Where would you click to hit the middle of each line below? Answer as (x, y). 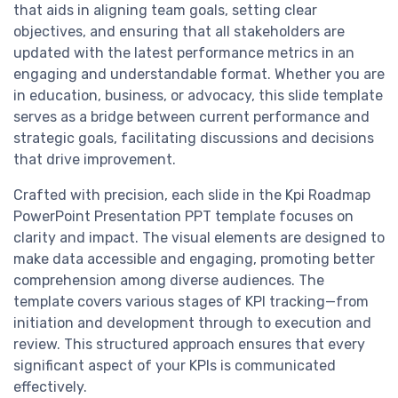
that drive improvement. (95, 160)
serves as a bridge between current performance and (191, 117)
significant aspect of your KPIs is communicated (175, 366)
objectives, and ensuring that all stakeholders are (179, 32)
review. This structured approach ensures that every (189, 345)
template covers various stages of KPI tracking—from (191, 302)
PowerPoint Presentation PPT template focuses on (183, 217)
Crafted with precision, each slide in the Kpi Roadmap (192, 195)
